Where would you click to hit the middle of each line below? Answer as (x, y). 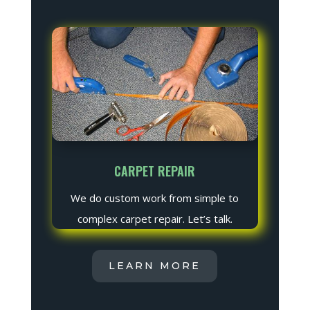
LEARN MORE (155, 266)
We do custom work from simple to (155, 198)
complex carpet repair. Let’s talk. (155, 219)
